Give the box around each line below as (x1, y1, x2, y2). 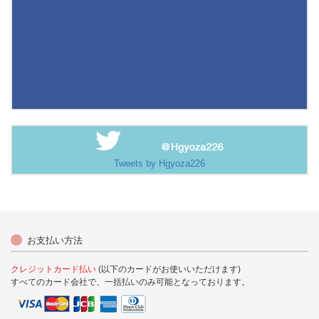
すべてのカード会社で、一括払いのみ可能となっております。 (11, 277, 250, 288)
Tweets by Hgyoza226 (114, 158, 205, 169)
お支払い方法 (27, 235, 83, 246)
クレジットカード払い (11, 264, 96, 275)
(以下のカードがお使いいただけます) (96, 264, 241, 275)
